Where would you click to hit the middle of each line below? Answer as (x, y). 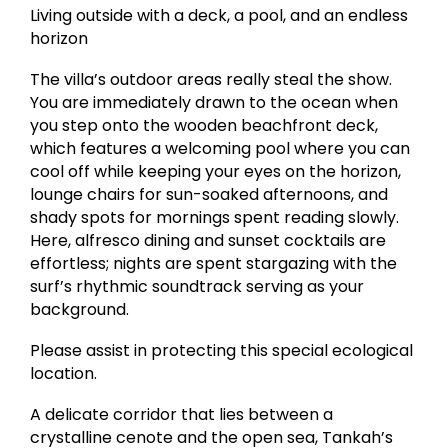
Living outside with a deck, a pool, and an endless (219, 16)
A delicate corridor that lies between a (182, 415)
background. (80, 310)
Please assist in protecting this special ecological (222, 351)
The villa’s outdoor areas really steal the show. (211, 80)
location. (64, 374)
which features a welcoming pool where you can (220, 149)
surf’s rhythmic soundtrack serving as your (197, 287)
